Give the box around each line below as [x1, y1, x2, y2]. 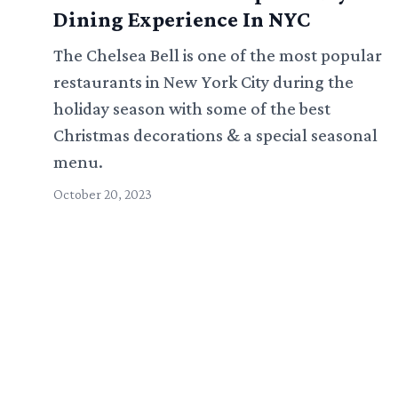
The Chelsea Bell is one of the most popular [53, 44, 382, 65]
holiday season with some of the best [53, 98, 330, 118]
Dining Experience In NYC [53, 6, 310, 31]
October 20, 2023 [53, 186, 152, 202]
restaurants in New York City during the [53, 71, 354, 92]
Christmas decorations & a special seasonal [53, 124, 378, 145]
